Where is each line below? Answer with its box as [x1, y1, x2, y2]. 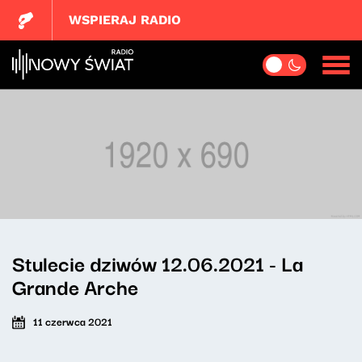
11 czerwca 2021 [33, 313, 112, 329]
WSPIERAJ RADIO [69, 12, 182, 27]
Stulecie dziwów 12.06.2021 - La [12, 246, 303, 279]
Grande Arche [12, 270, 138, 302]
